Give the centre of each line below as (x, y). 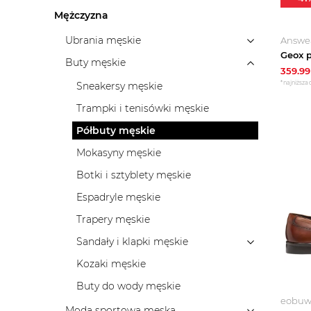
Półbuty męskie (116, 131)
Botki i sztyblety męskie (134, 175)
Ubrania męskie (103, 40)
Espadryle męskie (118, 197)
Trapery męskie (113, 219)
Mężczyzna (81, 15)
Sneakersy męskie (119, 86)
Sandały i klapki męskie (132, 242)
